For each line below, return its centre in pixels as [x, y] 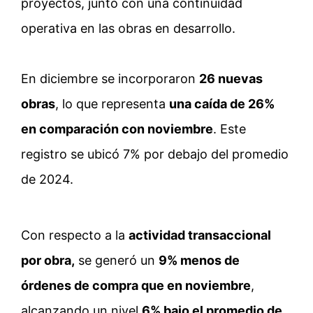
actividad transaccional [200, 235]
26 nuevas [231, 79]
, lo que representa [112, 104]
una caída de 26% [222, 104]
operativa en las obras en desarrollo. [128, 29]
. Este [230, 129]
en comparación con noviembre [117, 129]
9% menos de [199, 261]
